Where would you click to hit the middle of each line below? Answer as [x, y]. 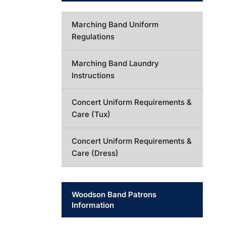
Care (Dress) [95, 153]
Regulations [93, 37]
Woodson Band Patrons [114, 194]
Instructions [93, 75]
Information [93, 205]
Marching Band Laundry [115, 63]
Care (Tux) [91, 114]
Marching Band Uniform [115, 24]
